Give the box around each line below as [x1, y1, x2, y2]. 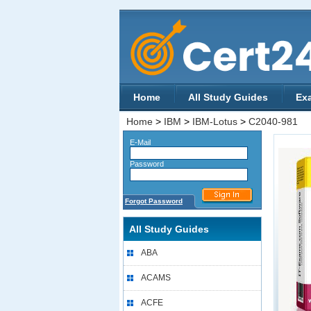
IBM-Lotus [192, 116, 237, 127]
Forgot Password [125, 197, 183, 205]
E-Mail [124, 138, 151, 146]
